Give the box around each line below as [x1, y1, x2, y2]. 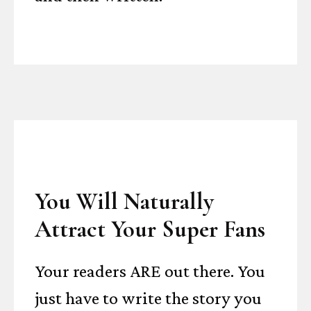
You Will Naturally [35, 187, 214, 216]
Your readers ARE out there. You [35, 261, 265, 281]
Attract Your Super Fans [35, 215, 265, 244]
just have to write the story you [35, 288, 262, 308]
